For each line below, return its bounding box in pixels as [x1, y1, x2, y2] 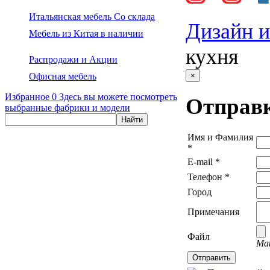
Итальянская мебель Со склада [29, 11, 155, 22]
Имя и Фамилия [187, 132, 253, 143]
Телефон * [187, 172, 230, 183]
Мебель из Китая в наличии [29, 28, 143, 39]
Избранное [5, 92, 49, 102]
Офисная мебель [29, 71, 96, 81]
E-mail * [187, 157, 220, 168]
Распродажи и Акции [29, 54, 118, 64]
